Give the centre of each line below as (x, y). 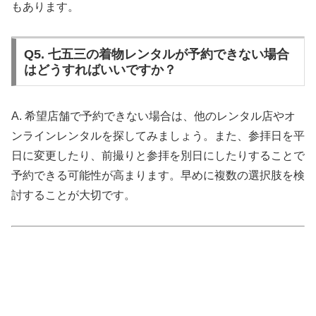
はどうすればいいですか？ (100, 70)
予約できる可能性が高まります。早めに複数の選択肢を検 (158, 176)
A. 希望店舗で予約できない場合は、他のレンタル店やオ (153, 116)
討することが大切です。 (73, 195)
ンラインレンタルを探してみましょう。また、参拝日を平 (158, 136)
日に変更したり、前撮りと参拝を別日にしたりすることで (158, 156)
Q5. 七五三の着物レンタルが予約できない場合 (156, 55)
